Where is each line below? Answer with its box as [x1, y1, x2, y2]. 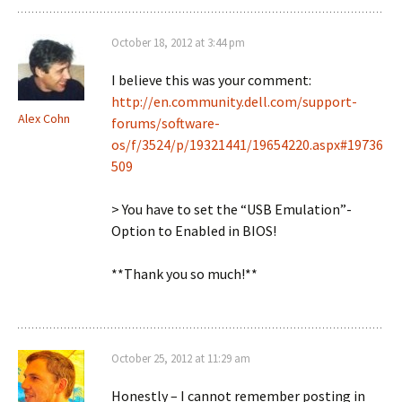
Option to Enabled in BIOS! [111, 222, 276, 240]
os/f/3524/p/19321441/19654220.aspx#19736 [111, 135, 383, 153]
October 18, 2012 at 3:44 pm [111, 35, 245, 50]
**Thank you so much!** [111, 265, 258, 283]
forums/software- [111, 114, 220, 132]
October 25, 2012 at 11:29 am [111, 351, 250, 366]
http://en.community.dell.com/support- [111, 92, 357, 110]
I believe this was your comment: [111, 71, 311, 89]
